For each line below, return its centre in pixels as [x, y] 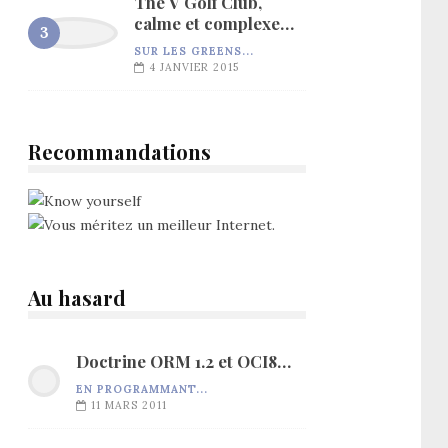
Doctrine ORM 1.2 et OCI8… [183, 360]
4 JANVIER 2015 [194, 66]
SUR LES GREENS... [194, 50]
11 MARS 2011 [129, 404]
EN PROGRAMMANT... [142, 388]
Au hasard [77, 297]
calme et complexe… [214, 22]
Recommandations [119, 151]
